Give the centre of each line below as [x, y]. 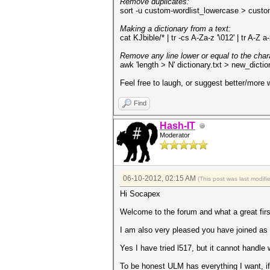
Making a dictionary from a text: [175, 29]
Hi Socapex [140, 194]
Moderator [175, 135]
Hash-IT [177, 126]
